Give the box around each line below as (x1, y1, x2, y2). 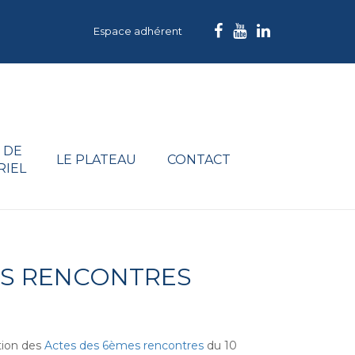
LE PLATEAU (55, 152, 136, 167)
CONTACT (167, 152, 231, 167)
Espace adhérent (94, 25, 182, 37)
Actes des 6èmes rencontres (44, 338, 204, 353)
